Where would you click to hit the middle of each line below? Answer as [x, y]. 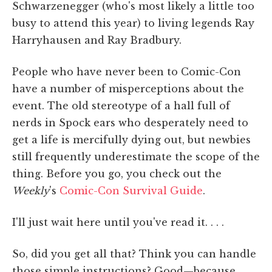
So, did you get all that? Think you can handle [134, 253]
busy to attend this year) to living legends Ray [133, 23]
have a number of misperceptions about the [128, 88]
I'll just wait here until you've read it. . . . [118, 222]
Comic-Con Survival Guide [131, 190]
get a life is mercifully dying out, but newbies [131, 139]
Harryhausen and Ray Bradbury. [97, 40]
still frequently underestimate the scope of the [136, 156]
